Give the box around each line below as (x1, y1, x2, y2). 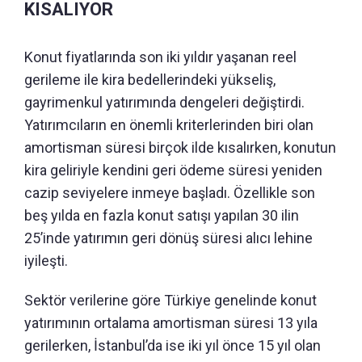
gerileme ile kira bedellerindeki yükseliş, (24, 70, 276, 88)
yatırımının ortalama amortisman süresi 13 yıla (24, 314, 318, 331)
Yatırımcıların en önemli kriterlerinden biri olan (24, 116, 314, 133)
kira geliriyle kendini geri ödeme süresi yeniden (24, 161, 322, 179)
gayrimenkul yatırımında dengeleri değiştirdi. (24, 93, 305, 111)
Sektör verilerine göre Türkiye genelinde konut (24, 291, 317, 309)
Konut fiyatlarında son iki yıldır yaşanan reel (24, 48, 297, 65)
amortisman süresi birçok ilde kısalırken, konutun (24, 138, 336, 156)
